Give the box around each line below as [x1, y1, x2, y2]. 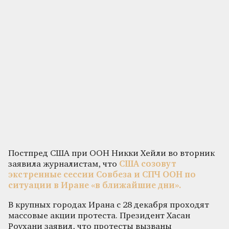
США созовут [119, 159, 176, 169]
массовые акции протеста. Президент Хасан [8, 211, 190, 220]
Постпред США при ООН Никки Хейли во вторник [8, 149, 215, 158]
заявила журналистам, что [8, 159, 119, 169]
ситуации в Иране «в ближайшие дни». [8, 181, 181, 190]
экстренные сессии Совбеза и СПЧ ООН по [8, 170, 196, 179]
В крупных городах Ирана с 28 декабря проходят [8, 200, 209, 210]
